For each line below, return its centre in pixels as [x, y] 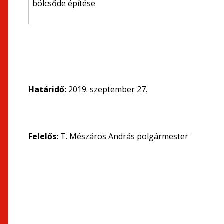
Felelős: [44, 136]
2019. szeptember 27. [108, 89]
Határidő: [48, 89]
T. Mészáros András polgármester [124, 136]
